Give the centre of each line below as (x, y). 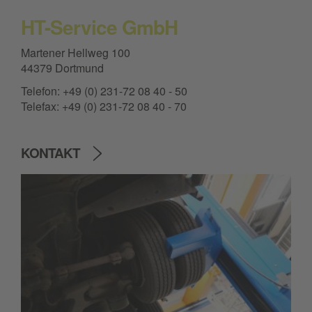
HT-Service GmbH (99, 27)
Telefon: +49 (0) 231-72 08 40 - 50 (104, 91)
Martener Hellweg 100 (76, 53)
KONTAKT (50, 153)
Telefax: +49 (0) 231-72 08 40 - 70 (104, 107)
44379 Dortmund (62, 68)
